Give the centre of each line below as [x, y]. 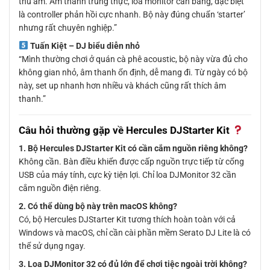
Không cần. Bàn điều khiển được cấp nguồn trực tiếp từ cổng [131, 162]
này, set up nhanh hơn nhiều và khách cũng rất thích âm [122, 85]
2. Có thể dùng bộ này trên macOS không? [98, 206]
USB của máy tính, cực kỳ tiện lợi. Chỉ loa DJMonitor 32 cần [127, 175]
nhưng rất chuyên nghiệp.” [68, 27]
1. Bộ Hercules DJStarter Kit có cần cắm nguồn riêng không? [133, 149]
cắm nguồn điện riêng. [60, 188]
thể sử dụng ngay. [52, 246]
